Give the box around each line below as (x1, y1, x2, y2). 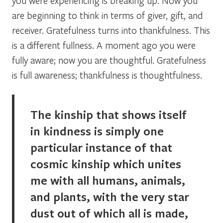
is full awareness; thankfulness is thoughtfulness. (12, 68, 202, 81)
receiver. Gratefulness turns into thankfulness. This (12, 23, 210, 36)
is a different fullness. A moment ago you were (12, 38, 196, 51)
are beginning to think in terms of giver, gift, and (12, 8, 203, 21)
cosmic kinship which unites (30, 155, 181, 172)
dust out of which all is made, (30, 205, 188, 221)
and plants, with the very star (30, 188, 189, 205)
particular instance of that (30, 139, 172, 155)
